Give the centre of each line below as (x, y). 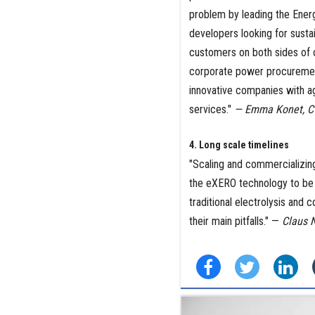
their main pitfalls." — (235, 221)
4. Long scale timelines (239, 145)
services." (211, 110)
